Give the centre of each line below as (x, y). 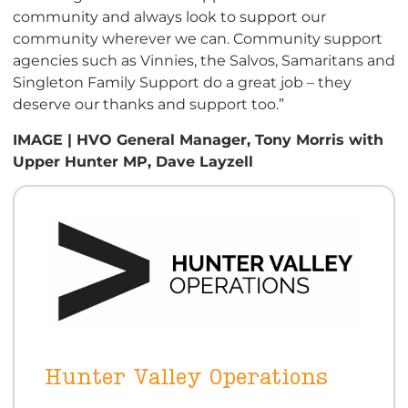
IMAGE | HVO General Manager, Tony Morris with (198, 139)
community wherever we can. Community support (198, 39)
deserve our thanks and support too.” (148, 104)
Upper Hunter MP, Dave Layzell (133, 161)
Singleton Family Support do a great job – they (182, 82)
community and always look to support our (169, 17)
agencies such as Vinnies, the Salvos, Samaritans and (204, 61)
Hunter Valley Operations (186, 377)
